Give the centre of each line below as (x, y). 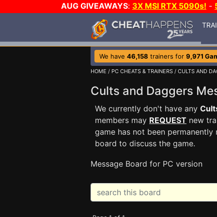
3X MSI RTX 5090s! (169, 6)
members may (122, 120)
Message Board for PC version (147, 164)
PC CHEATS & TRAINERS (142, 71)
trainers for (167, 56)
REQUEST (168, 120)
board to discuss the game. (145, 143)
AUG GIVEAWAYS (94, 6)
